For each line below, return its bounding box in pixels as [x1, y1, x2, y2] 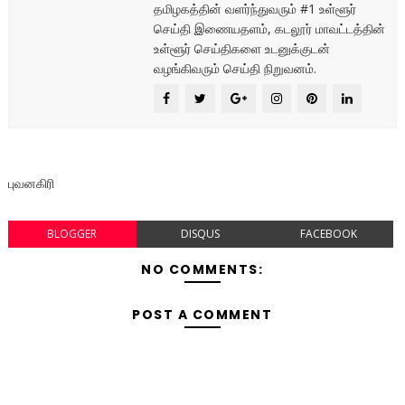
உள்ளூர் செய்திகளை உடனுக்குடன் [153, 39, 330, 57]
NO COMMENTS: [141, 259, 264, 278]
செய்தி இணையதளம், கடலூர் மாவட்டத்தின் [153, 19, 385, 37]
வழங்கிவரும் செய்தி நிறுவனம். [153, 59, 316, 77]
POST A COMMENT [132, 305, 273, 324]
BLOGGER [47, 225, 98, 241]
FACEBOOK [300, 225, 358, 241]
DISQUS [181, 225, 221, 241]
